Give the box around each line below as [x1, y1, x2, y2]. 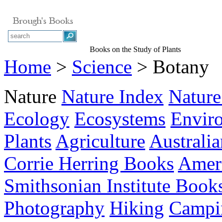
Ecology [4, 108, 69, 129]
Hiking [110, 197, 164, 219]
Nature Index [61, 86, 164, 107]
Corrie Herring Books [4, 153, 174, 174]
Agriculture [55, 130, 145, 152]
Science [72, 56, 132, 77]
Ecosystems [74, 108, 166, 129]
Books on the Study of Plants [90, 45, 181, 54]
